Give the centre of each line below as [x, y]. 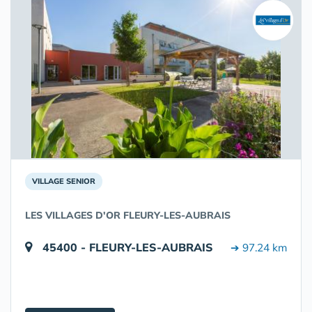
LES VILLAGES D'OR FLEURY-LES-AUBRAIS [128, 215]
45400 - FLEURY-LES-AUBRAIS [128, 247]
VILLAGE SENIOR [64, 181]
